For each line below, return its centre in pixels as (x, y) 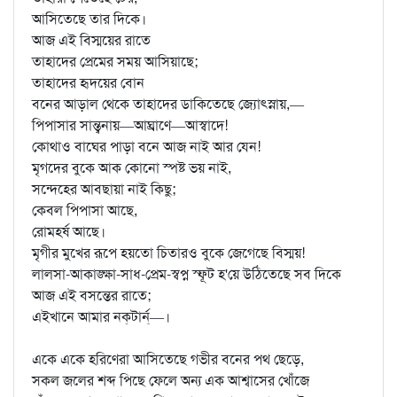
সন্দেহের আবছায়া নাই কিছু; (104, 189)
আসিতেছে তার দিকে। (89, 19)
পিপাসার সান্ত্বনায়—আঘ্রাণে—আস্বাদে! (130, 125)
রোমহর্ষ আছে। (69, 232)
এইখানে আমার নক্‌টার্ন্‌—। (101, 317)
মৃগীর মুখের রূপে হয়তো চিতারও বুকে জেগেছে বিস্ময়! (168, 253)
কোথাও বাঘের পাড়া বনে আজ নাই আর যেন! (146, 147)
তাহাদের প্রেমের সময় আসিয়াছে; (115, 62)
